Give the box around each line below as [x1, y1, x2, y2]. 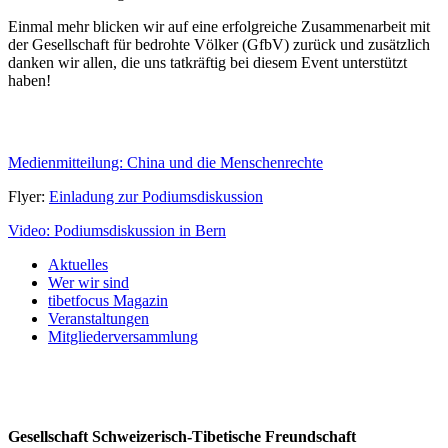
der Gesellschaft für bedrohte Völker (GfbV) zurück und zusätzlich [8, 35, 430, 53]
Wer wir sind [48, 273, 129, 291]
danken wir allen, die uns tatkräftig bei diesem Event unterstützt [8, 53, 407, 71]
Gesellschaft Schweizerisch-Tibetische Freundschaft [8, 427, 356, 445]
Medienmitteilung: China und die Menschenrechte [8, 153, 323, 171]
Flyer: [8, 187, 49, 205]
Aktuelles [48, 255, 108, 273]
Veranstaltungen [48, 309, 149, 327]
